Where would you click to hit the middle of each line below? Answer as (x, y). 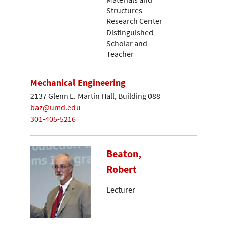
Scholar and (127, 43)
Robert (122, 169)
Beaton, (124, 153)
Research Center (134, 21)
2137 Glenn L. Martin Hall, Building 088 (95, 96)
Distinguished (130, 32)
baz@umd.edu (55, 107)
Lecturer (121, 190)
